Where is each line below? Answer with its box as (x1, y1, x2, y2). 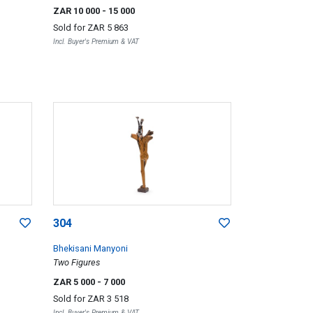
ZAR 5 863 (87, 22, 129, 33)
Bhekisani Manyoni (52, 242, 128, 254)
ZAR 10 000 (52, 5, 102, 16)
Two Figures (52, 256, 100, 268)
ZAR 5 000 (52, 276, 97, 287)
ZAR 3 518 (87, 293, 129, 304)
